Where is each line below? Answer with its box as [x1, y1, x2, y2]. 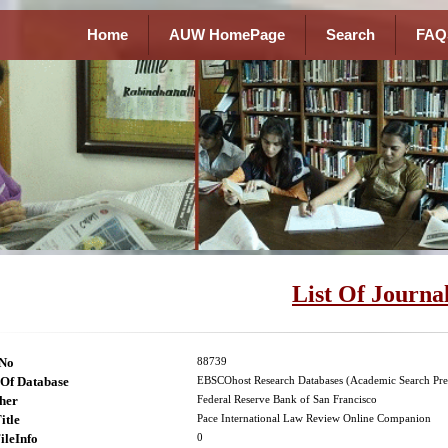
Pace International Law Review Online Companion [197, 413, 431, 425]
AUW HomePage [168, 27, 285, 43]
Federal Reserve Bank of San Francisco [197, 394, 377, 406]
